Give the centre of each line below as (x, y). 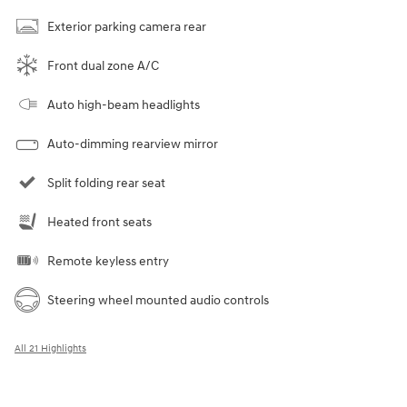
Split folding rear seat (106, 184)
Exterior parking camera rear (127, 27)
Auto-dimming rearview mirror (133, 144)
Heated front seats (99, 223)
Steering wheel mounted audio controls (158, 301)
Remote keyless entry (108, 262)
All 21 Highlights (50, 349)
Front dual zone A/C (103, 66)
